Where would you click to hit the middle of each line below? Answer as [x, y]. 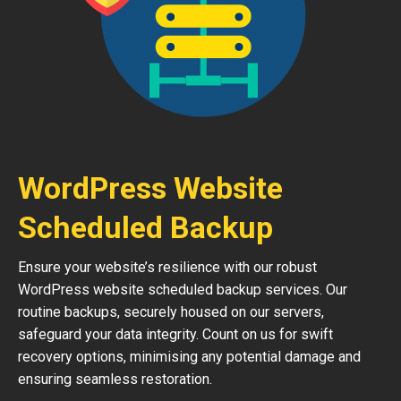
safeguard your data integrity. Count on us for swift [175, 334]
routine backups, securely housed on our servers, [171, 312]
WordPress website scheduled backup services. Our [183, 290]
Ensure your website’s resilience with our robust [167, 267]
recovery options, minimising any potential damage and [189, 357]
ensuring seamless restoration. [115, 379]
